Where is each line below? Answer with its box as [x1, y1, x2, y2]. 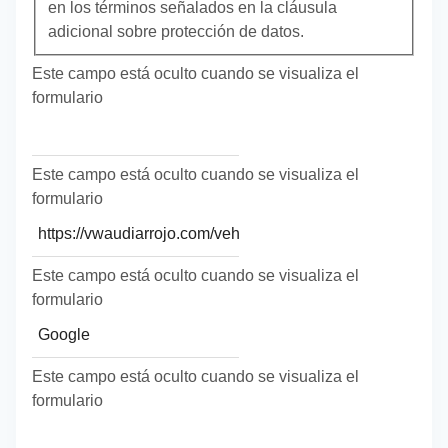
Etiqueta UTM [32, 113, 130, 131]
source [32, 315, 80, 333]
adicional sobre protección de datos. [48, 23, 304, 41]
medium [32, 416, 89, 434]
